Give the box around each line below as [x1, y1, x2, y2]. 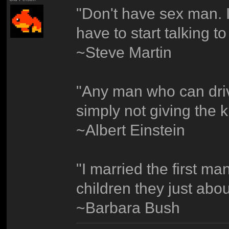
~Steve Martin [76, 43, 172, 61]
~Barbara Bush [76, 198, 180, 216]
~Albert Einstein [76, 121, 186, 139]
